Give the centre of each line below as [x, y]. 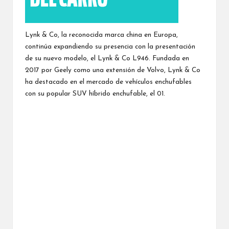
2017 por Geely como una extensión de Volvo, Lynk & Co [113, 70]
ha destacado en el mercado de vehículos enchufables [108, 82]
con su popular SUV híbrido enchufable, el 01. [95, 94]
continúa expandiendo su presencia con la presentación [110, 47]
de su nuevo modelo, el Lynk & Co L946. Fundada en [107, 58]
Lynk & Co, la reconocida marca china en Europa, [101, 35]
